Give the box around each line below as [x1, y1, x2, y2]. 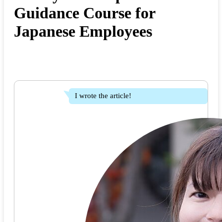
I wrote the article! [75, 92, 131, 100]
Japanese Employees [14, 22, 152, 40]
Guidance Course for [14, 3, 155, 22]
